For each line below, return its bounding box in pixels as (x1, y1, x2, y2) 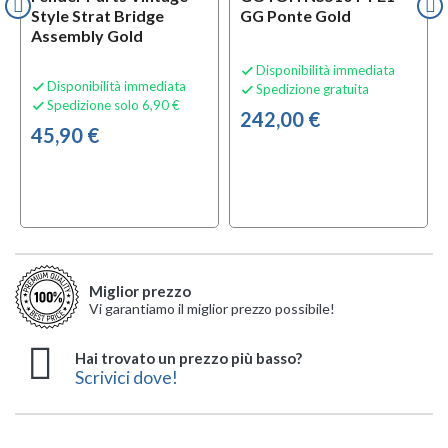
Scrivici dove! (75, 367, 178, 389)
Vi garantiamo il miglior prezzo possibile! (89, 300, 335, 318)
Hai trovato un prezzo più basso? (75, 349, 302, 368)
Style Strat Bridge (31, 6, 164, 26)
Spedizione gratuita (256, 81, 369, 98)
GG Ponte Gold (240, 6, 351, 26)
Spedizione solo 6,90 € (47, 97, 180, 114)
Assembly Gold (31, 26, 143, 46)
